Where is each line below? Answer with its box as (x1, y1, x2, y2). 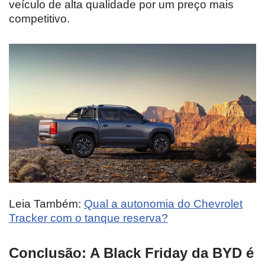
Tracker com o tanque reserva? (9, 212, 168, 224)
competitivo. (9, 12, 70, 25)
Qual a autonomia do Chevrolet (84, 198, 243, 210)
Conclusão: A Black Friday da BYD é (9, 245, 254, 261)
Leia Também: (9, 198, 84, 210)
